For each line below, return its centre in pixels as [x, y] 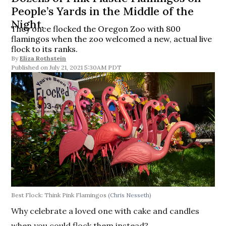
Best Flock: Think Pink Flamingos [60, 195]
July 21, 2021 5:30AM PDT [86, 67]
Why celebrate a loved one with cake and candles [105, 211]
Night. [28, 24]
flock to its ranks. [45, 49]
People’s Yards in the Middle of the [103, 11]
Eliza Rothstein [43, 58]
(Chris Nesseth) [130, 195]
